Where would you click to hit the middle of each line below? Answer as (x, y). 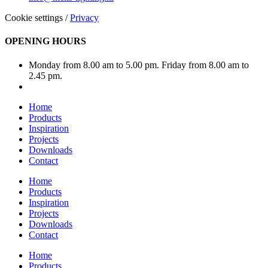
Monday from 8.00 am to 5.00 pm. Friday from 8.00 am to (139, 65)
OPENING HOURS (45, 41)
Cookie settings (34, 18)
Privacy (84, 18)
